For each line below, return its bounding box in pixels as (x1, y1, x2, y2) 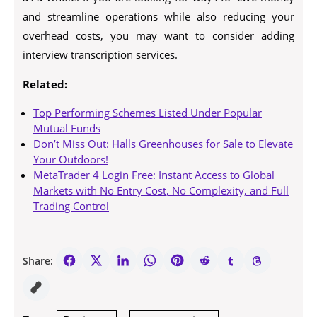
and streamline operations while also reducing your (23, 9, 294, 23)
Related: (23, 77, 67, 91)
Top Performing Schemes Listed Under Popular (33, 105, 262, 120)
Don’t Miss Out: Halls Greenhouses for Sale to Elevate (33, 137, 293, 151)
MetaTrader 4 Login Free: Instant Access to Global (33, 168, 275, 182)
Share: (23, 253, 53, 267)
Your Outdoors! (33, 152, 108, 166)
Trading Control (33, 199, 109, 213)
